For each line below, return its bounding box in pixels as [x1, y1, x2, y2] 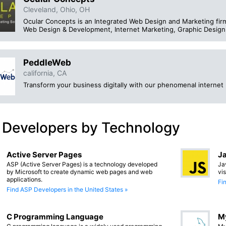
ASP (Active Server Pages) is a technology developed [7, 160, 157, 168]
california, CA [23, 68, 67, 77]
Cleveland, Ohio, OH [23, 5, 90, 14]
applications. [7, 175, 42, 183]
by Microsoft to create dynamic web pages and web [7, 167, 152, 176]
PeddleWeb [23, 57, 71, 68]
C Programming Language [7, 211, 103, 221]
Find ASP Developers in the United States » [7, 185, 128, 193]
